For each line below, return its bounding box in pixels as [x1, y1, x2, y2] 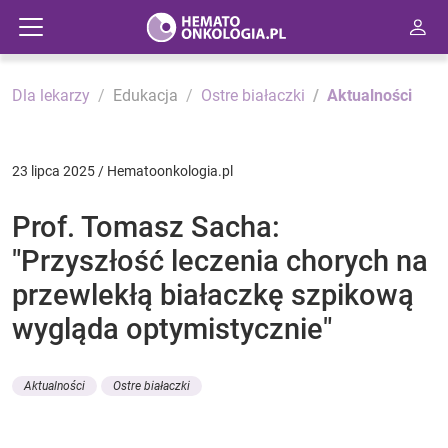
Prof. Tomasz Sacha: [12, 210, 280, 244]
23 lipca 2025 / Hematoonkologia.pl [12, 163, 233, 179]
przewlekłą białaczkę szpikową [12, 278, 414, 312]
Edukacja [113, 86, 178, 105]
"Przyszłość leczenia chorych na [12, 244, 428, 278]
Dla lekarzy [12, 86, 90, 105]
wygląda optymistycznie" [12, 312, 332, 346]
